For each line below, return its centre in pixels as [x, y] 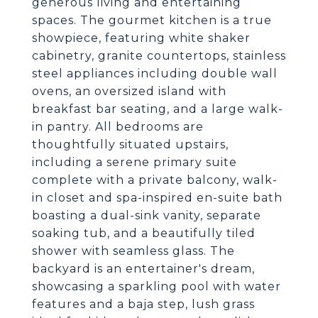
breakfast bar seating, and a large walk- [158, 109]
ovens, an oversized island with [129, 91]
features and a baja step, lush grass [143, 304]
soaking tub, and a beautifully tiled [144, 233]
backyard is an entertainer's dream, [143, 269]
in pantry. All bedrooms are [118, 127]
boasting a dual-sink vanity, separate [147, 215]
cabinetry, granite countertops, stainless [159, 56]
